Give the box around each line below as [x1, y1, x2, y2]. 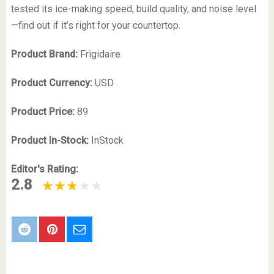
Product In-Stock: [10, 134, 91, 146]
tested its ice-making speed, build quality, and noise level [10, 2, 256, 15]
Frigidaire [80, 48, 120, 60]
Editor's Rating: [10, 163, 78, 175]
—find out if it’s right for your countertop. [10, 19, 180, 31]
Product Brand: [10, 48, 80, 60]
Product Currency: [10, 76, 95, 89]
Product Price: [10, 105, 77, 117]
